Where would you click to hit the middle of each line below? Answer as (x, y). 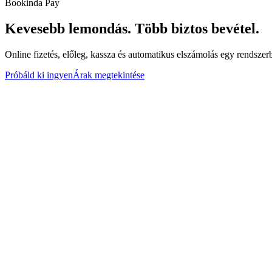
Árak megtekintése (109, 75)
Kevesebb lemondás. (68, 28)
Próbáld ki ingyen (39, 75)
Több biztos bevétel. (197, 28)
